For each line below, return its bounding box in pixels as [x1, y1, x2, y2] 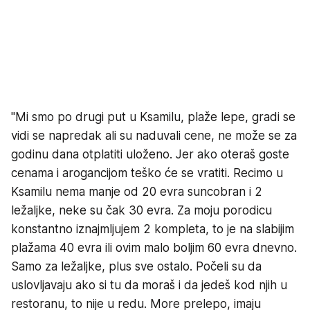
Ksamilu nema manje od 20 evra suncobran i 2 [11, 184, 262, 199]
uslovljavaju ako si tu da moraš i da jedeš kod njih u [11, 277, 287, 292]
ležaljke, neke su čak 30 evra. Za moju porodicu [11, 203, 272, 217]
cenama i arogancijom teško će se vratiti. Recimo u [11, 165, 283, 180]
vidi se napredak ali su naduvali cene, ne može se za [11, 128, 297, 143]
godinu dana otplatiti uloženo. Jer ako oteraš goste [11, 147, 289, 161]
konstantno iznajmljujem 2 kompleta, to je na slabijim [11, 221, 294, 236]
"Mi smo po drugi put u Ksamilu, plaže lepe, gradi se [11, 109, 295, 124]
